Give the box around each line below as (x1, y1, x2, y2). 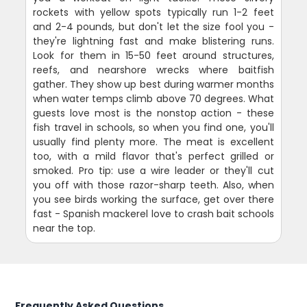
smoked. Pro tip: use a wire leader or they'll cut (33, 163, 274, 177)
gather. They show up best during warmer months (33, 77, 274, 91)
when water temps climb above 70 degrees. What (33, 91, 274, 106)
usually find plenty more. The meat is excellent (33, 134, 274, 149)
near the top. (33, 221, 96, 235)
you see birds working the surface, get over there (33, 192, 274, 206)
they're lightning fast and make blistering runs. (33, 34, 274, 48)
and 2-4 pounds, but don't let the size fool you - (33, 19, 274, 34)
